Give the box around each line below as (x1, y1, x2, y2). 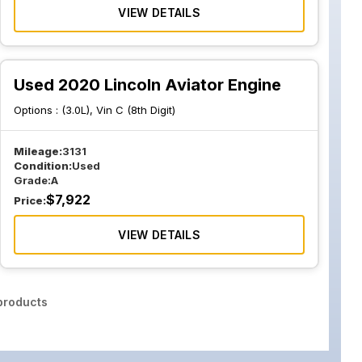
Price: (14, 194, 47, 207)
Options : (14, 103, 62, 116)
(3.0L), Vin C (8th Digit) (61, 103, 176, 116)
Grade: (14, 174, 52, 187)
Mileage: (14, 145, 63, 158)
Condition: (14, 159, 73, 172)
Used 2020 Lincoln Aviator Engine (14, 75, 282, 95)
